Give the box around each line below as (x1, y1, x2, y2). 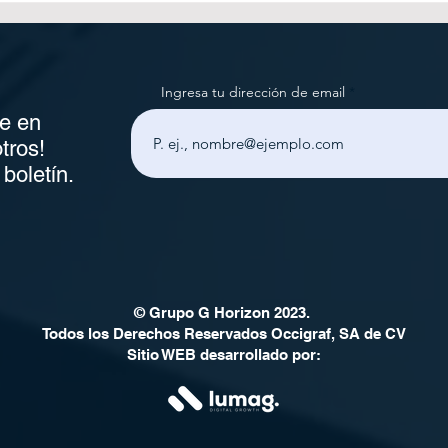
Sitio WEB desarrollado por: (126, 346, 321, 364)
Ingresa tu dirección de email (161, 83, 345, 102)
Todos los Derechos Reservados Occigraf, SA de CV (41, 325, 406, 343)
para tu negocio (83, 25, 218, 47)
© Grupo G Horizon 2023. (133, 304, 314, 322)
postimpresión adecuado (83, 4, 297, 26)
